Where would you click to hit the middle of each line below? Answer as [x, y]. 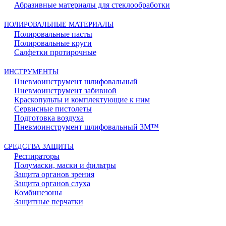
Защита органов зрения [54, 174]
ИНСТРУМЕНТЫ [31, 72]
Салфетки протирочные [55, 52]
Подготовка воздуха [49, 118]
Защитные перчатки [49, 202]
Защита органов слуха [52, 183]
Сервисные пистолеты [53, 109]
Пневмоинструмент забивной [65, 91]
